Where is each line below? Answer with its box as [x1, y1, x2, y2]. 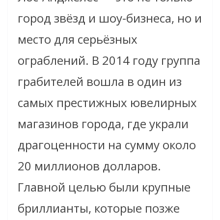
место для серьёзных [18, 31, 137, 48]
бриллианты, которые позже [18, 200, 180, 217]
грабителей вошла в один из [18, 73, 182, 90]
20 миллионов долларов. [18, 158, 161, 174]
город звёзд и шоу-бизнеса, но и [18, 10, 202, 27]
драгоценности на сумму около [18, 137, 196, 153]
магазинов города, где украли [18, 115, 189, 132]
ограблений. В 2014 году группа [18, 52, 200, 69]
